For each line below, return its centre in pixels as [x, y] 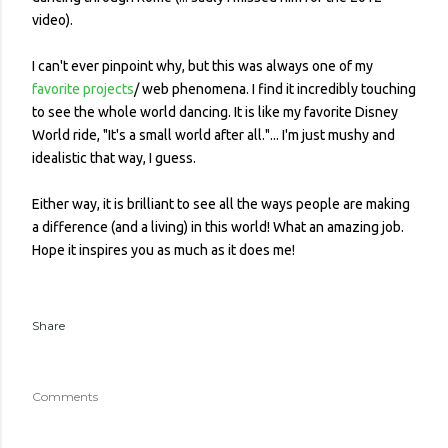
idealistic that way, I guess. [114, 157]
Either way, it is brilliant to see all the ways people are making [221, 203]
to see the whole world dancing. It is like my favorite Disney [215, 111]
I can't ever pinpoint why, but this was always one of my [202, 65]
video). [52, 19]
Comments [65, 396]
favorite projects [83, 88]
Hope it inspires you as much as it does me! [163, 249]
